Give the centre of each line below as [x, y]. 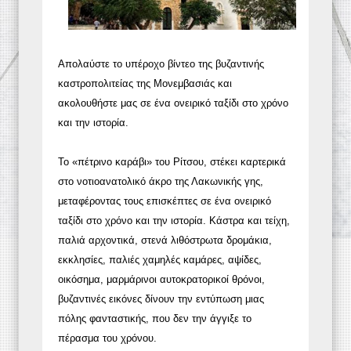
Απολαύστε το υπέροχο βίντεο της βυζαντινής [161, 63]
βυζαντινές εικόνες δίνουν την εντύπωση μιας [161, 299]
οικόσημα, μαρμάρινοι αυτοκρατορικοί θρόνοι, [161, 279]
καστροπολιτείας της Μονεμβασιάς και [145, 83]
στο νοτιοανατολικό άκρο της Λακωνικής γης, [161, 181]
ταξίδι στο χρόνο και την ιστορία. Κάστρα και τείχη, [174, 220]
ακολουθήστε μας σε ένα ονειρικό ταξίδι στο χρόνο [173, 103]
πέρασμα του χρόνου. [107, 338]
